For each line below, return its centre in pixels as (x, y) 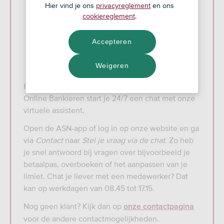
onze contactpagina (159, 206)
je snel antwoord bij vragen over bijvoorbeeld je (107, 152)
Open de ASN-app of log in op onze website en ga (111, 128)
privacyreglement (123, 6)
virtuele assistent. (54, 110)
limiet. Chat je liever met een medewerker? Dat (106, 176)
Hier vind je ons (70, 6)
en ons (162, 6)
